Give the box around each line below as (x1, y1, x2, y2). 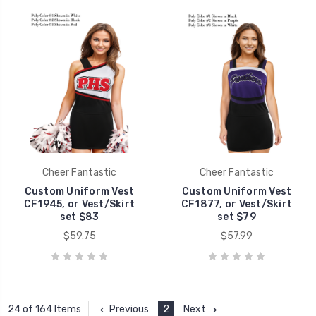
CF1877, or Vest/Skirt (181, 197, 293, 210)
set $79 (217, 210, 256, 223)
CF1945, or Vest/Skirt (23, 197, 135, 210)
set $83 (59, 210, 99, 223)
